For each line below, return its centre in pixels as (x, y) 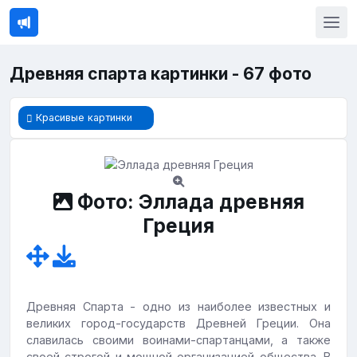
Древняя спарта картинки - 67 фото (161, 74)
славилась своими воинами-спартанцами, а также (178, 340)
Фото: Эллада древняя (188, 202)
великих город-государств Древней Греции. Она (178, 324)
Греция (178, 226)
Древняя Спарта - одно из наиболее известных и (178, 307)
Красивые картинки (84, 117)
